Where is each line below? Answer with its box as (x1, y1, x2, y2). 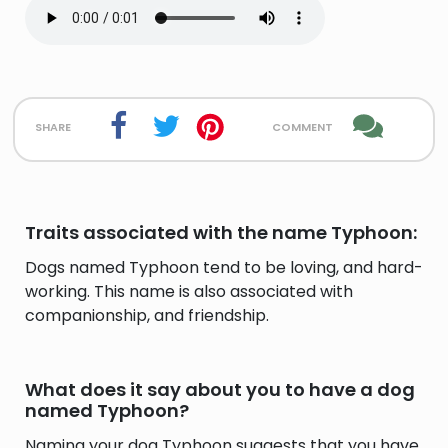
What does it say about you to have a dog (25, 377, 415, 402)
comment (271, 114, 333, 137)
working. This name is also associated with (25, 280, 353, 303)
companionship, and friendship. (25, 304, 269, 327)
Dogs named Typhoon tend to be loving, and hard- (25, 256, 423, 279)
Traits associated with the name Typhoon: (25, 220, 417, 245)
